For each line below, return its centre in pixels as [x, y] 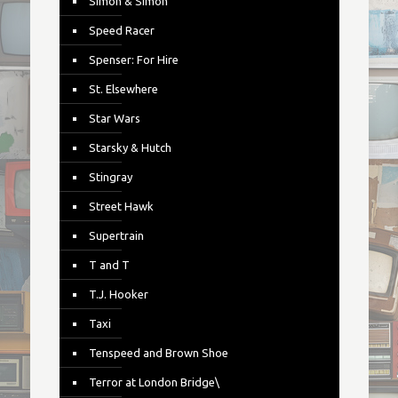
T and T [109, 265]
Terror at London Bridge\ [154, 382]
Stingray [110, 177]
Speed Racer [121, 30]
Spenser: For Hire [133, 60]
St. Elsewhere [123, 89]
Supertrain [116, 235]
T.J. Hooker [118, 294]
